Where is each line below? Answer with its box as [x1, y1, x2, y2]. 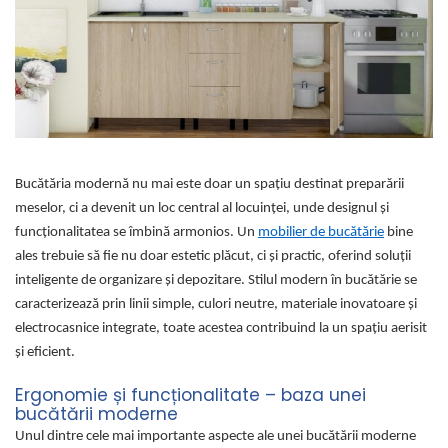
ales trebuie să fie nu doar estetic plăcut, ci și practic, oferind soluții [15, 249, 411, 265]
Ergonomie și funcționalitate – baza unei [15, 382, 366, 407]
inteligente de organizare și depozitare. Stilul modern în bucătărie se [15, 273, 417, 289]
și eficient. [15, 345, 75, 361]
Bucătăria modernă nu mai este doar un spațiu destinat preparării [15, 177, 404, 193]
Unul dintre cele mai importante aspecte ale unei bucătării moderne [15, 428, 416, 444]
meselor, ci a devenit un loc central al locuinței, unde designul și [15, 201, 389, 217]
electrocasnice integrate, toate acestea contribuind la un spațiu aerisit [15, 321, 427, 337]
